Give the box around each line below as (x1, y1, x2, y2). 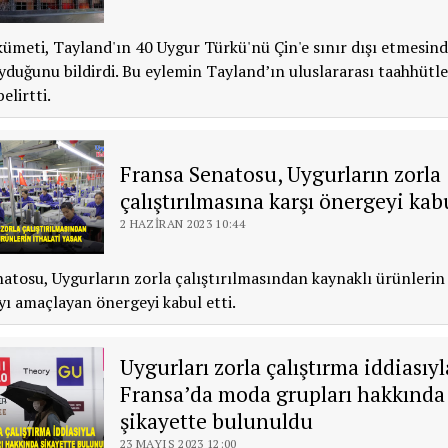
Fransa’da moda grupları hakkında (119, 379, 445, 408)
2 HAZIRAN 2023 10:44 (119, 215, 246, 231)
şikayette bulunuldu (119, 406, 313, 435)
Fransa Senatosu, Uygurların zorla (119, 159, 441, 188)
